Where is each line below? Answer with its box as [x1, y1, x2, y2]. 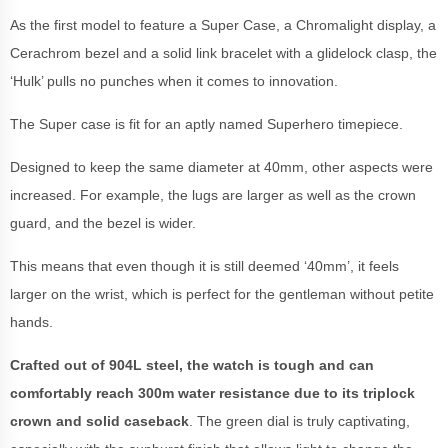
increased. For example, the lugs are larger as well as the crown [10, 186, 416, 203]
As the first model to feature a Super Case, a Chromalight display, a [10, 16, 436, 33]
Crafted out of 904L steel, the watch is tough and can [10, 356, 374, 373]
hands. [10, 313, 57, 330]
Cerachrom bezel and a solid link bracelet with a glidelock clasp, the [10, 44, 437, 61]
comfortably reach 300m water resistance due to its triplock [10, 384, 415, 401]
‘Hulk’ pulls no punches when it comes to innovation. [10, 72, 342, 89]
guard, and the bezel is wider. [10, 214, 200, 231]
